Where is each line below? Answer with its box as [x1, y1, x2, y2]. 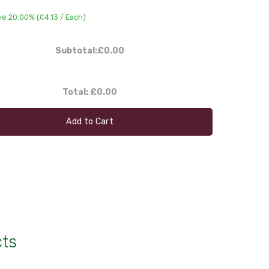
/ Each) [60, 12, 86, 22]
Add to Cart [66, 116, 114, 127]
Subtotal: [55, 45, 98, 56]
